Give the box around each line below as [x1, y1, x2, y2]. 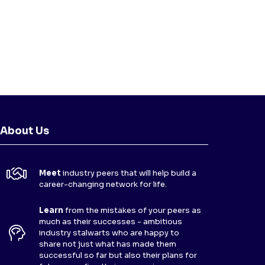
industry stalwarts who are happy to [39, 228, 179, 238]
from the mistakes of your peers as [65, 205, 201, 215]
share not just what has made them [39, 239, 176, 249]
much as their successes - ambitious [39, 216, 182, 227]
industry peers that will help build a [63, 168, 196, 178]
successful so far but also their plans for [39, 250, 197, 260]
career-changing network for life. [39, 179, 167, 189]
